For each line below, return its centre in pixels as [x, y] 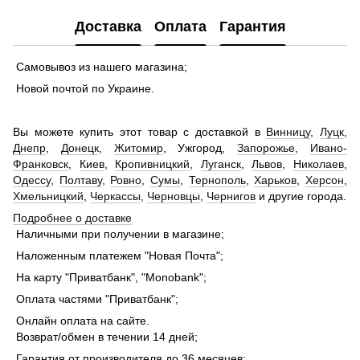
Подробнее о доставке [72, 218]
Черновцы [174, 196]
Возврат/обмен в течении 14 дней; [105, 337]
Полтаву [80, 180]
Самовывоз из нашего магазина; [100, 67]
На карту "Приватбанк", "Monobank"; [110, 278]
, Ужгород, [200, 148]
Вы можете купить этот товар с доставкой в [140, 132]
